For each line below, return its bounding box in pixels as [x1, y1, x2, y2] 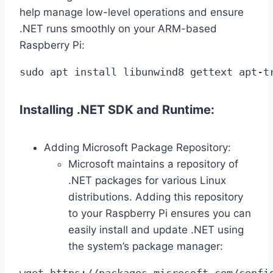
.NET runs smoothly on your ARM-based [19, 22, 217, 35]
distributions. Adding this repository [68, 190, 243, 203]
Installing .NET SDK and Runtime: [19, 102, 214, 118]
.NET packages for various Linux [68, 174, 226, 186]
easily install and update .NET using [68, 223, 244, 236]
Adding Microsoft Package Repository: [44, 141, 231, 154]
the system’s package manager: [68, 239, 223, 252]
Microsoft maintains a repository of [68, 157, 238, 170]
